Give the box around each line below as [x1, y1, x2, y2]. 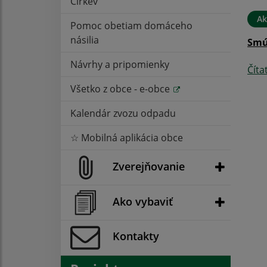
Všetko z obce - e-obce [70, 82, 172, 95]
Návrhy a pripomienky [70, 57, 169, 71]
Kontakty [113, 229, 159, 244]
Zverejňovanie [113, 159, 185, 173]
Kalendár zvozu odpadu [70, 106, 176, 120]
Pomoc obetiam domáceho [70, 18, 193, 32]
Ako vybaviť [113, 194, 173, 209]
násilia [70, 33, 99, 46]
